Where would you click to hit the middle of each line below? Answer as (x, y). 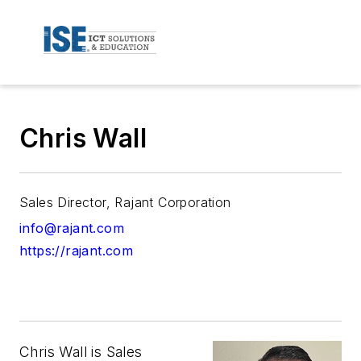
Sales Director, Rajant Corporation (125, 202)
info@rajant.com (72, 228)
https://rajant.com (77, 250)
